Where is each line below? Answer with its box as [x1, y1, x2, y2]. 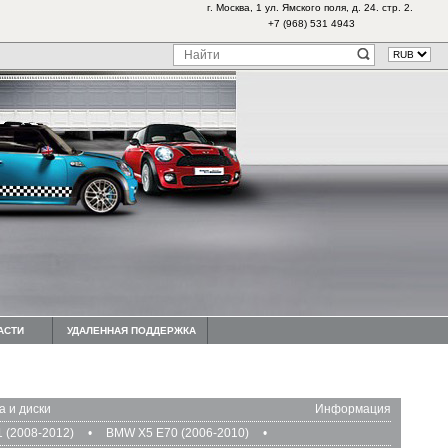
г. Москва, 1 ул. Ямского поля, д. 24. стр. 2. [207, 2, 416, 13]
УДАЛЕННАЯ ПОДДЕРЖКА [67, 325, 196, 336]
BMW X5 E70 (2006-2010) [106, 426, 249, 440]
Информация [315, 402, 391, 416]
